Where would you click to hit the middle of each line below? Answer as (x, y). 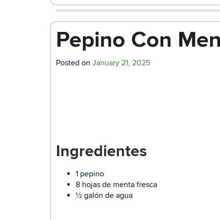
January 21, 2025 (121, 63)
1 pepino (90, 174)
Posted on (74, 63)
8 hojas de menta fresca (116, 184)
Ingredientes (101, 151)
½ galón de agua (104, 195)
